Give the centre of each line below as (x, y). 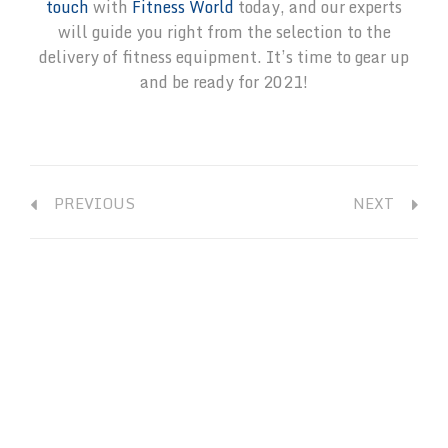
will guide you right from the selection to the (224, 32)
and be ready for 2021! (224, 82)
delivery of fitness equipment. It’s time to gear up (224, 57)
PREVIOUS (90, 203)
